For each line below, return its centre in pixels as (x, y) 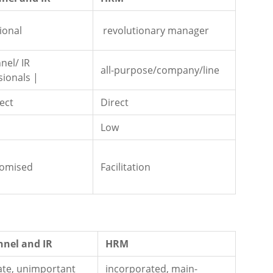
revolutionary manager (155, 31)
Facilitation (126, 167)
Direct (115, 103)
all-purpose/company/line (160, 70)
